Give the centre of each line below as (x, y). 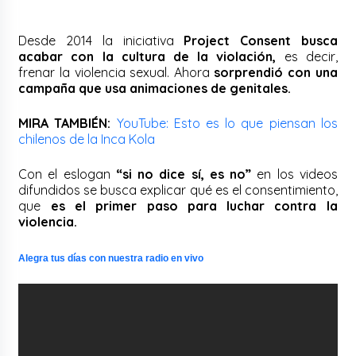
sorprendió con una (276, 72)
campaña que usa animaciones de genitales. (155, 88)
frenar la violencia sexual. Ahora (116, 72)
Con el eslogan (67, 174)
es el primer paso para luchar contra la (189, 205)
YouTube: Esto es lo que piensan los (227, 123)
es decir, (307, 56)
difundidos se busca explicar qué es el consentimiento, (178, 190)
